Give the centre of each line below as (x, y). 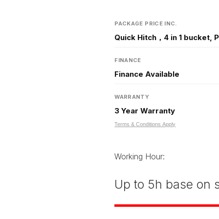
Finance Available (147, 74)
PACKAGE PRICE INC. (146, 23)
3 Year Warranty (145, 111)
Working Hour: (140, 156)
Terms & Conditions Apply (145, 124)
